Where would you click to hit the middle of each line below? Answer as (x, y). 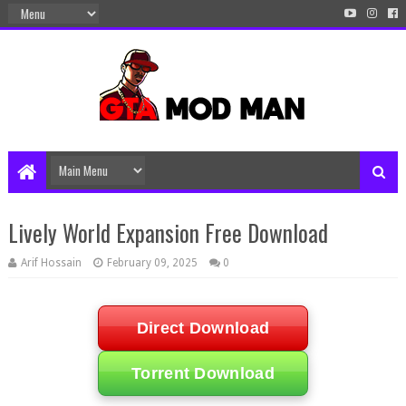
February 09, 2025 (152, 263)
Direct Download (203, 328)
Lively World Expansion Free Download (168, 232)
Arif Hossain (51, 263)
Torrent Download (203, 373)
